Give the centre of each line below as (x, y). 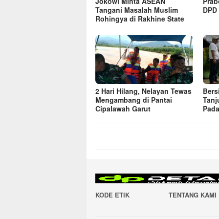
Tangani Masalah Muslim (137, 10)
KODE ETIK (112, 195)
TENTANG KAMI (193, 195)
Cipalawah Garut (123, 108)
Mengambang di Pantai (134, 99)
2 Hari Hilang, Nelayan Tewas (143, 91)
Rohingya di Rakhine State (140, 18)
